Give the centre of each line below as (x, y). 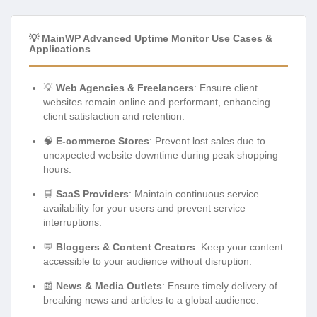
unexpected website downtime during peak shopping (161, 155)
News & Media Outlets (109, 286)
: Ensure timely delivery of (220, 286)
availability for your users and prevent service (144, 208)
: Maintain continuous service (194, 194)
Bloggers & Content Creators (126, 247)
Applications (60, 48)
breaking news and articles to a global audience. (151, 300)
